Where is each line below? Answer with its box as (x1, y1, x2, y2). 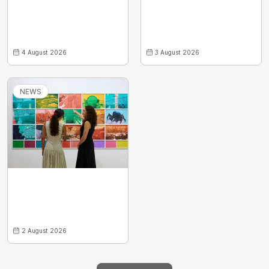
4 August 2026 (22, 49, 67, 56)
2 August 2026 (22, 227, 67, 235)
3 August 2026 (155, 49, 199, 56)
